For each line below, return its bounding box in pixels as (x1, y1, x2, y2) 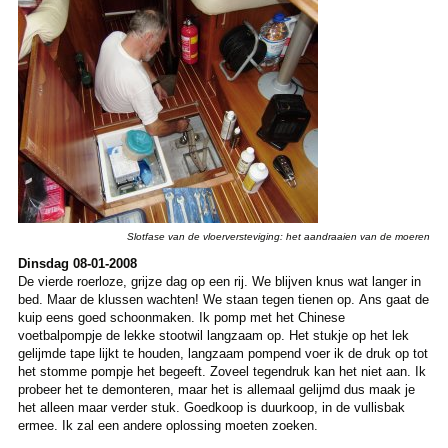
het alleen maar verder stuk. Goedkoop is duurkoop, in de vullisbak (17, 400, 405, 416)
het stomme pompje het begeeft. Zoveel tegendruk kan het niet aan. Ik (17, 364, 426, 380)
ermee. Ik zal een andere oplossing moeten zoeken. (17, 418, 318, 434)
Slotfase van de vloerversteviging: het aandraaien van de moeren (127, 231, 431, 243)
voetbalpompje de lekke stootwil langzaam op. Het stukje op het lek (17, 328, 409, 344)
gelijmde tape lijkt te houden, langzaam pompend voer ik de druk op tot (17, 346, 428, 362)
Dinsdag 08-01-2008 (17, 256, 137, 272)
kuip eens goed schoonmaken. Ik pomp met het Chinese (17, 310, 345, 326)
